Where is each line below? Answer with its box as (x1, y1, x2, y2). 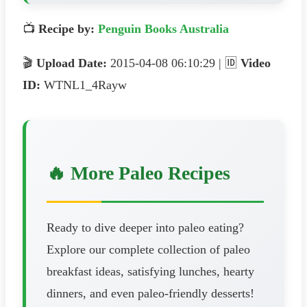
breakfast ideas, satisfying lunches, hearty (47, 265, 254, 279)
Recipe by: (38, 21, 95, 36)
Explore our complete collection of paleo (47, 243, 250, 257)
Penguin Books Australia (98, 21, 229, 36)
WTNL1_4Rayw (40, 77, 127, 92)
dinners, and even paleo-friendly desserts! (47, 286, 254, 301)
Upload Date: (36, 56, 107, 70)
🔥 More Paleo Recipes (47, 162, 230, 184)
